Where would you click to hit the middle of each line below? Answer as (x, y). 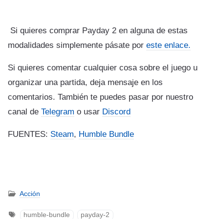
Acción (30, 194)
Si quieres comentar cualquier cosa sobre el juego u (103, 67)
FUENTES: (29, 134)
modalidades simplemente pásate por (77, 45)
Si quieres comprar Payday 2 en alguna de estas (98, 30)
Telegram (58, 111)
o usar (88, 111)
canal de (24, 111)
